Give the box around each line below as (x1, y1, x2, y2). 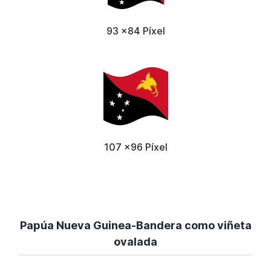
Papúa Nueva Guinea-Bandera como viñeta (19, 219, 252, 232)
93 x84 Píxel (106, 25, 165, 38)
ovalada (114, 235, 157, 249)
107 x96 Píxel (103, 141, 168, 154)
